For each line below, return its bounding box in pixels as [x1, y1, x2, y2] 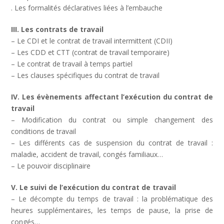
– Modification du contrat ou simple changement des [11, 115, 213, 124]
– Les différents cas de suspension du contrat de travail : [11, 138, 213, 147]
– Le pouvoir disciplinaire [11, 161, 91, 170]
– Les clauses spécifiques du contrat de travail [11, 70, 160, 80]
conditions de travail [11, 126, 76, 136]
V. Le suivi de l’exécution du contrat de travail [11, 182, 176, 192]
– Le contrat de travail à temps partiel [11, 59, 133, 68]
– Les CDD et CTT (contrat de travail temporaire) [11, 47, 170, 57]
